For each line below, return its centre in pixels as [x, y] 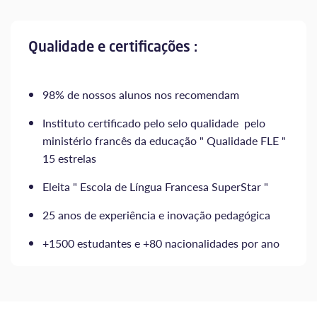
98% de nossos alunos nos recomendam [141, 94]
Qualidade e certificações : [113, 46]
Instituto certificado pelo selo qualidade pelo [154, 122]
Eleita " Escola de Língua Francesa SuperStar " [155, 186]
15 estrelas [69, 158]
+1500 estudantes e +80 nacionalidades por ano [161, 243]
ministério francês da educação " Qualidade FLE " [164, 140]
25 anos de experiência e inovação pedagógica [156, 214]
